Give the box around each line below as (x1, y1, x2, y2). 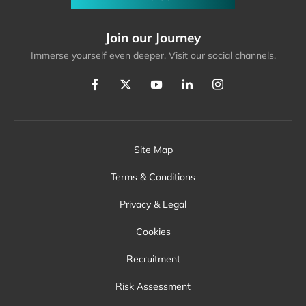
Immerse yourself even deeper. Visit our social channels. (30, 49, 276, 61)
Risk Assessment (115, 279, 191, 292)
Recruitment (126, 252, 180, 265)
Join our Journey (105, 29, 201, 46)
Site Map (133, 143, 173, 156)
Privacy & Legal (120, 197, 186, 210)
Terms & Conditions (111, 170, 195, 183)
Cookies (135, 225, 171, 238)
